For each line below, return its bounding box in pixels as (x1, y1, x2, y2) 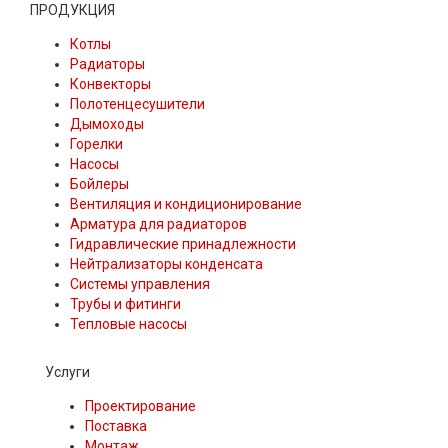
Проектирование (85, 397, 196, 414)
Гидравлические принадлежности (70, 235, 296, 252)
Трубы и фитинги (70, 295, 181, 312)
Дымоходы (70, 115, 144, 132)
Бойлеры (70, 175, 129, 192)
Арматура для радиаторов (70, 215, 247, 232)
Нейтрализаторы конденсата (70, 255, 263, 272)
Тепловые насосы (70, 315, 187, 332)
